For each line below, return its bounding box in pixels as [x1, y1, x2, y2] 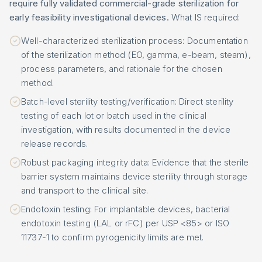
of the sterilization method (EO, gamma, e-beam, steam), [21, 49, 251, 60]
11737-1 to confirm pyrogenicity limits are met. [21, 232, 204, 243]
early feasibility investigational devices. [9, 12, 169, 23]
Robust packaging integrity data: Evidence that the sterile [21, 157, 249, 168]
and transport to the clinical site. [21, 185, 149, 196]
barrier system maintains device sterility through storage [21, 171, 248, 182]
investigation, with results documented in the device [21, 124, 231, 135]
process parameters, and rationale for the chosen [21, 63, 222, 74]
